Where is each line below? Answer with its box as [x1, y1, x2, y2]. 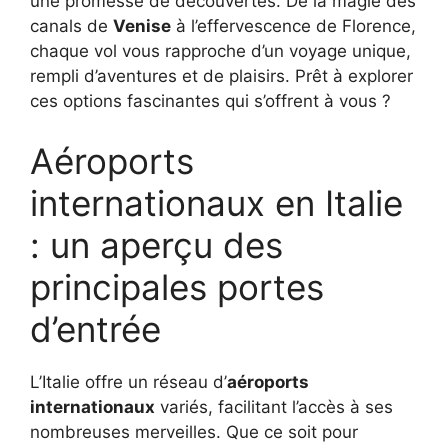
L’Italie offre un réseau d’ [30, 371, 227, 392]
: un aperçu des [30, 223, 283, 266]
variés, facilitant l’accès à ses [155, 396, 393, 417]
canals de [30, 16, 113, 37]
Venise [113, 16, 171, 37]
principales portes [30, 265, 324, 308]
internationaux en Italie [30, 181, 403, 224]
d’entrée [30, 307, 161, 350]
